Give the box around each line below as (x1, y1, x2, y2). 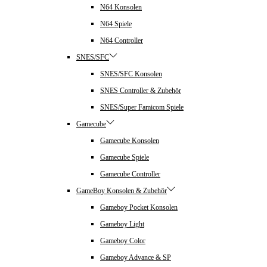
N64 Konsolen (100, 3, 142, 12)
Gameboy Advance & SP (100, 253, 171, 262)
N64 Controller (100, 36, 143, 45)
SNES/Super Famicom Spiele (100, 103, 184, 112)
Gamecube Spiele (100, 153, 149, 162)
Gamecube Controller (100, 170, 160, 179)
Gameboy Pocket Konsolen (100, 203, 178, 212)
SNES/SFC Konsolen (100, 70, 162, 79)
